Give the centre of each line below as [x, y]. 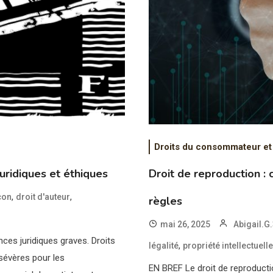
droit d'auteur [43, 197]
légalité [164, 245]
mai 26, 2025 [186, 224]
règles [166, 201]
